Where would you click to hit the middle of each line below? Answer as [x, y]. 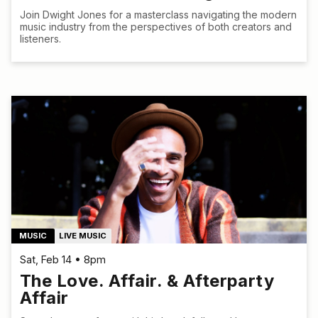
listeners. [40, 38]
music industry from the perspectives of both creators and [156, 26]
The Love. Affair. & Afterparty [147, 281]
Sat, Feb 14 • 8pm [63, 259]
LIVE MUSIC [83, 236]
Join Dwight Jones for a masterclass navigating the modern [158, 14]
